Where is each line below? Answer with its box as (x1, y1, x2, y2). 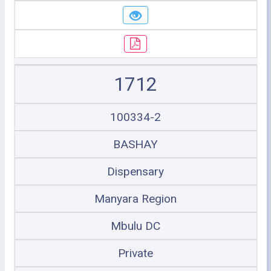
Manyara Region (94, 192, 177, 206)
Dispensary (107, 165, 164, 178)
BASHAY (113, 137, 158, 151)
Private (118, 246, 153, 260)
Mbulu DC (111, 219, 160, 233)
